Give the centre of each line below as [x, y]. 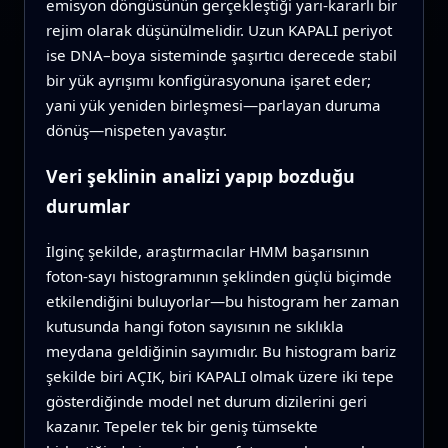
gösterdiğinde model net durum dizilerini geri [206, 400]
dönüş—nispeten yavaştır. [136, 130]
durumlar [87, 205]
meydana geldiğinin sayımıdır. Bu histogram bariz [220, 350]
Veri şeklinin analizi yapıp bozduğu [200, 175]
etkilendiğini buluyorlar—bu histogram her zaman [222, 300]
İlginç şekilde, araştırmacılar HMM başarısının [207, 250]
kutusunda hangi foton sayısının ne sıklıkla [194, 325]
